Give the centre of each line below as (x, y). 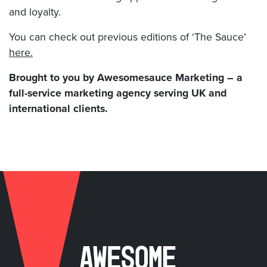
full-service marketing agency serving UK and (118, 93)
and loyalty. (35, 12)
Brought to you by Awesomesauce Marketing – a (126, 78)
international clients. (60, 109)
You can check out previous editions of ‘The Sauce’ (128, 37)
